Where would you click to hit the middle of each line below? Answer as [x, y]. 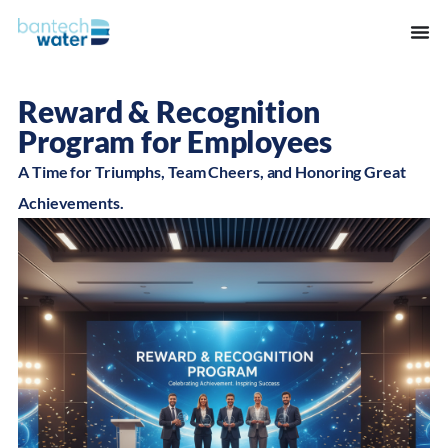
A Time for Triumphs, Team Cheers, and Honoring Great [212, 171]
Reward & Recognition [169, 110]
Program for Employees [175, 140]
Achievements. [71, 202]
